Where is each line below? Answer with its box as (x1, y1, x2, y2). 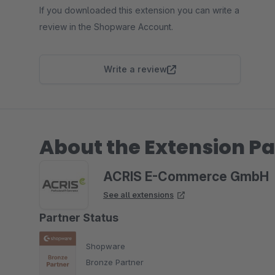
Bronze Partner (86, 257, 144, 267)
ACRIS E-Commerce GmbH (103, 169, 269, 184)
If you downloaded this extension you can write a (39, 5, 239, 15)
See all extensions (103, 190, 174, 199)
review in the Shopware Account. (39, 21, 173, 32)
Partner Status (39, 211, 118, 224)
